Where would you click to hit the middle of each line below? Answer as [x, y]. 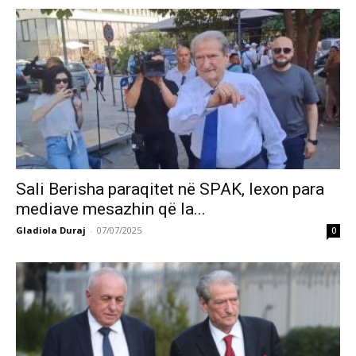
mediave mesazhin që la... [111, 209]
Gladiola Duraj [51, 230]
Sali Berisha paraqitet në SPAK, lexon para [170, 189]
